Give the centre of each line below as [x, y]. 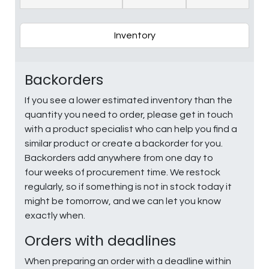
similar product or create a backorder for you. [124, 143]
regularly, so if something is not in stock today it [128, 186]
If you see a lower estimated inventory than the [128, 100]
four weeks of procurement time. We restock [122, 172]
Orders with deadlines [100, 240]
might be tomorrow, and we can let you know [123, 201]
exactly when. [55, 215]
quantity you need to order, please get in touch [129, 114]
